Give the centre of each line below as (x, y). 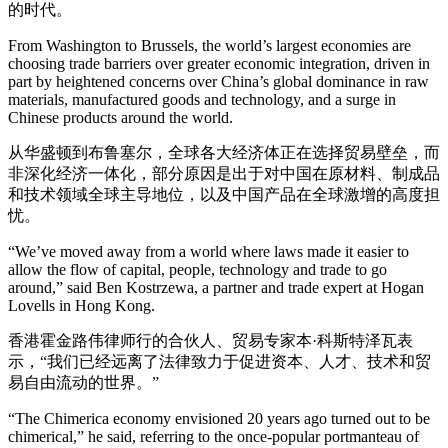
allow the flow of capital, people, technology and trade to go (197, 269)
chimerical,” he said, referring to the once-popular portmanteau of (213, 436)
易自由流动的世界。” (83, 382)
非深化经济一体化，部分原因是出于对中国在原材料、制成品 (224, 173)
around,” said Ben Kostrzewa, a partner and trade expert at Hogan (216, 287)
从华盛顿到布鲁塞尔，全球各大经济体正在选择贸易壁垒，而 (224, 152)
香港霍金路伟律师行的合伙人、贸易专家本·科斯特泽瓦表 (210, 340)
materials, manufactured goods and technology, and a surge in (202, 99)
